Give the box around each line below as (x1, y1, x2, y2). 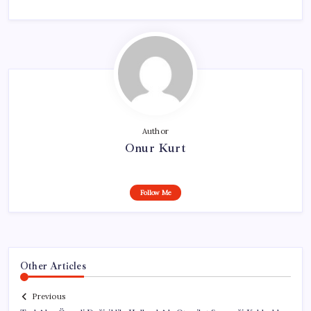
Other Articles (20, 259, 86, 272)
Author (142, 126, 169, 136)
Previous (32, 292, 65, 302)
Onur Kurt (125, 140, 186, 155)
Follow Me (140, 187, 171, 197)
